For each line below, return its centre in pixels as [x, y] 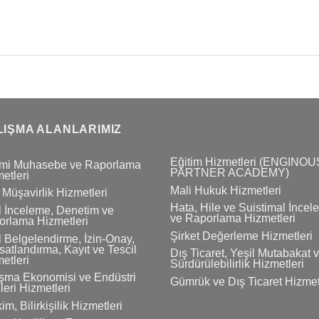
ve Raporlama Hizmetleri [233, 219]
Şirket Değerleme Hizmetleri [241, 236]
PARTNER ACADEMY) [230, 172]
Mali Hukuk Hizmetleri [226, 190]
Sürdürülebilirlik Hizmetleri [237, 264]
